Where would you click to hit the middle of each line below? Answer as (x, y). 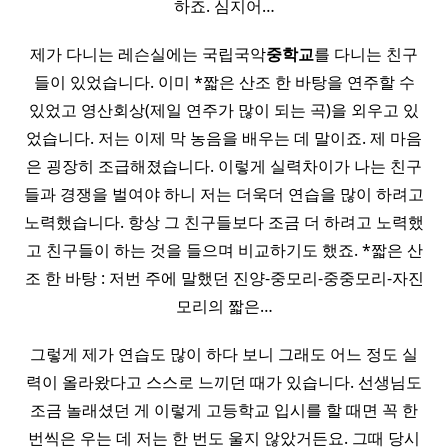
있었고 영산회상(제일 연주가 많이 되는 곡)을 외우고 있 (224, 110)
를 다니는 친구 (366, 54)
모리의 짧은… (224, 306)
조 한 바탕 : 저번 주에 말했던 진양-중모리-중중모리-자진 (224, 278)
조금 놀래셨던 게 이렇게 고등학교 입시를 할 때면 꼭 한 (224, 410)
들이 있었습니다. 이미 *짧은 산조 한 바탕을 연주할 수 (224, 82)
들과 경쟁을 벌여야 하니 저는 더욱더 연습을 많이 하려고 (224, 194)
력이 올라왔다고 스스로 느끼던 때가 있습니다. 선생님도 (224, 382)
